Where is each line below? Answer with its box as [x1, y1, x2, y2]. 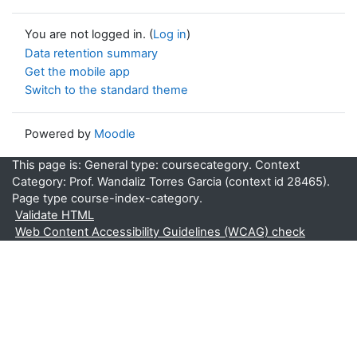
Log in [153, 27, 186, 42]
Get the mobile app [25, 65, 130, 79]
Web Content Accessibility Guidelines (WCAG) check [15, 224, 305, 239]
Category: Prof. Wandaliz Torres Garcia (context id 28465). [12, 174, 330, 189]
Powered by [25, 127, 94, 142]
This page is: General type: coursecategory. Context [12, 157, 300, 172]
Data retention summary [25, 46, 158, 61]
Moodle [94, 127, 135, 142]
